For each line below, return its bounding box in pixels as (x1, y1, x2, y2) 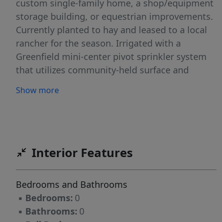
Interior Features (32, 144, 133, 161)
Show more (16, 85, 59, 96)
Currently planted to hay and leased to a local (16, 24, 207, 36)
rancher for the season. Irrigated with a (16, 37, 181, 50)
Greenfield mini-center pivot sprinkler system (16, 51, 207, 63)
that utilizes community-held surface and (16, 64, 189, 76)
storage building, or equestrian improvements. (16, 10, 213, 23)
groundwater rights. (16, 77, 100, 90)
